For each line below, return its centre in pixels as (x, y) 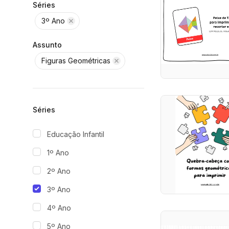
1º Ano (58, 153)
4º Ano (59, 208)
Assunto (47, 45)
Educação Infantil (76, 134)
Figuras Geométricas (76, 61)
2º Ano (59, 171)
